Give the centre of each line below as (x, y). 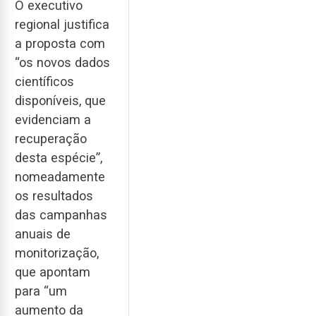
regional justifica (62, 25)
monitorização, (57, 253)
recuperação (51, 139)
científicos (44, 82)
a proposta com (60, 44)
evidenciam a (53, 120)
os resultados (54, 196)
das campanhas (61, 215)
